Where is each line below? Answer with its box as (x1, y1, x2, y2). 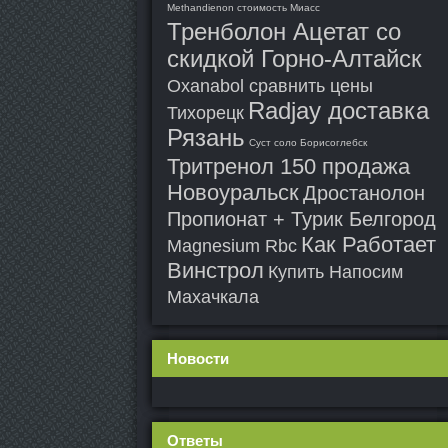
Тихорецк (167, 103, 244, 123)
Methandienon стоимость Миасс (167, 2, 320, 13)
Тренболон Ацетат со (167, 18, 401, 45)
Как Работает (301, 232, 436, 257)
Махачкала (167, 287, 259, 307)
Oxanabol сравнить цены (167, 76, 373, 96)
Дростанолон (303, 182, 425, 204)
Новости (167, 350, 229, 367)
